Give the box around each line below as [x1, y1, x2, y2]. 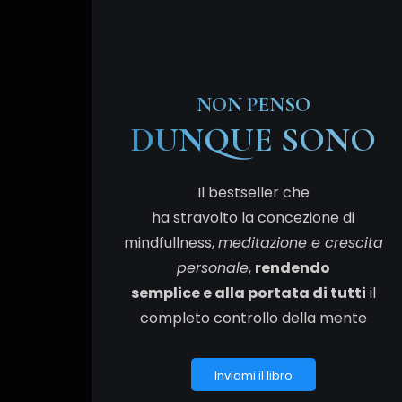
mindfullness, [123, 232, 218, 253]
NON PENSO [196, 92, 310, 118]
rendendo [254, 257, 330, 278]
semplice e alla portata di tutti [130, 282, 366, 303]
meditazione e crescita [217, 232, 383, 253]
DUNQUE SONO [130, 118, 376, 161]
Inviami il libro [214, 366, 293, 384]
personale [176, 257, 249, 278]
